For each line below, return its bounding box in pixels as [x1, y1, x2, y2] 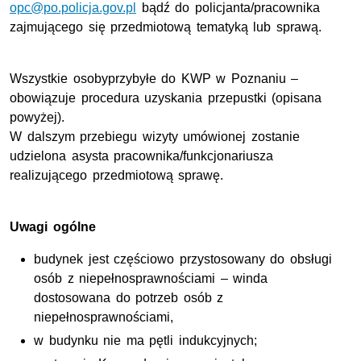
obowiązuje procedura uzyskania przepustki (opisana [10, 90, 322, 105]
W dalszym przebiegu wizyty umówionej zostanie [10, 129, 300, 143]
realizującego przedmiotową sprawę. [10, 168, 224, 182]
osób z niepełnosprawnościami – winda [34, 271, 268, 285]
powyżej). [10, 110, 64, 124]
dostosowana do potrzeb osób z [34, 290, 224, 305]
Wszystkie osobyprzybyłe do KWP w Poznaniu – [10, 71, 299, 85]
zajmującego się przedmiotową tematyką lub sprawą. [10, 19, 322, 34]
